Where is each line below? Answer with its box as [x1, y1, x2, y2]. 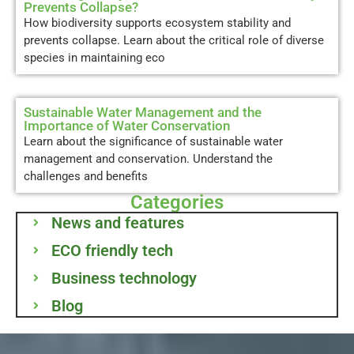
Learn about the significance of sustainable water [24, 134, 283, 149]
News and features [51, 213, 184, 232]
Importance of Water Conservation [24, 117, 230, 134]
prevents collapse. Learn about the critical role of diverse [24, 32, 324, 47]
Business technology [51, 268, 197, 288]
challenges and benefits [24, 168, 148, 183]
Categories [130, 190, 224, 213]
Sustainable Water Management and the [24, 104, 262, 120]
